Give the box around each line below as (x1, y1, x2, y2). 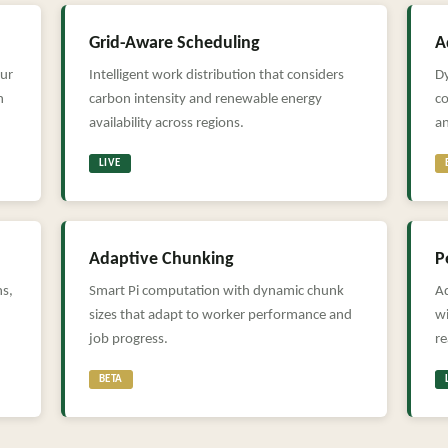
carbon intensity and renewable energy (88, 92, 322, 107)
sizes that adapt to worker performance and (88, 308, 352, 323)
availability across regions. (88, 116, 244, 131)
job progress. (88, 332, 168, 347)
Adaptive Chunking (88, 251, 234, 268)
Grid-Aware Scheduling (88, 35, 260, 52)
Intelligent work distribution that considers (88, 68, 344, 83)
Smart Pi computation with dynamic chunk (88, 284, 344, 299)
